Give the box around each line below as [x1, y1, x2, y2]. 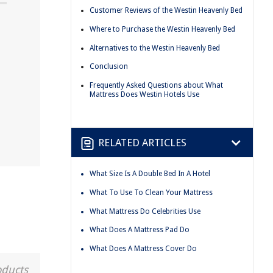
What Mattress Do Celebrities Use [90, 207, 200, 216]
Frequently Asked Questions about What [90, 80, 223, 90]
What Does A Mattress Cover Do [90, 244, 197, 253]
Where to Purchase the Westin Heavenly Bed [90, 24, 235, 34]
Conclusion [90, 62, 128, 71]
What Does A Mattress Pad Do [90, 225, 190, 235]
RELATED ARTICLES [98, 136, 186, 149]
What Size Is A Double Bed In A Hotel [90, 169, 210, 179]
